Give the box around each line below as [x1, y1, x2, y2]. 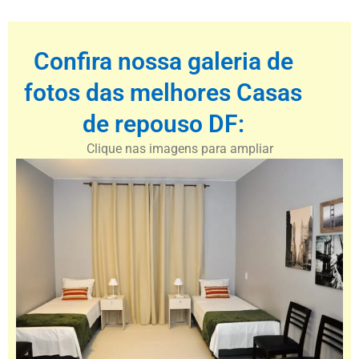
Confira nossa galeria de [33, 47, 293, 76]
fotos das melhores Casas [24, 79, 303, 107]
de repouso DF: [82, 110, 244, 139]
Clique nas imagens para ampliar [86, 141, 273, 157]
